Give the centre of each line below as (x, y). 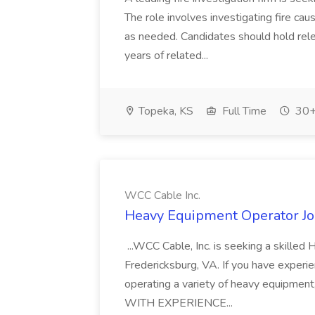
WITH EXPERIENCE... (180, 303)
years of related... (168, 56)
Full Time (243, 111)
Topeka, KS (165, 111)
